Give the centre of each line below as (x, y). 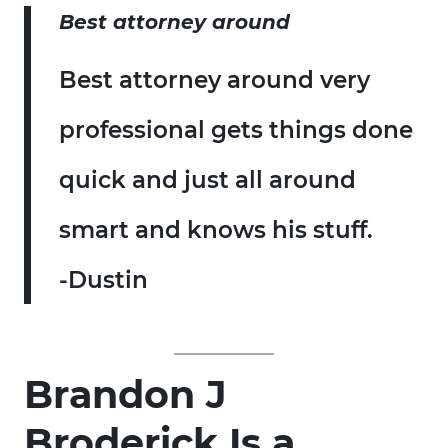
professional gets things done (236, 130)
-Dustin (103, 280)
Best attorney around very (214, 80)
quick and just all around (207, 180)
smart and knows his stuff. (216, 230)
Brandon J (125, 395)
